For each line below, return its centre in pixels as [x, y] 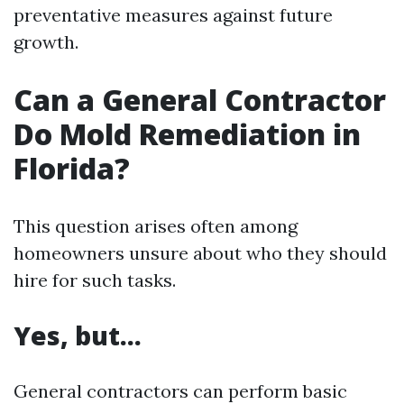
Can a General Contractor [200, 99]
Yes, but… [78, 335]
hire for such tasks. [95, 280]
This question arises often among [156, 225]
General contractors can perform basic [180, 390]
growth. [46, 41]
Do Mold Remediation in [187, 133]
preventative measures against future [173, 14]
